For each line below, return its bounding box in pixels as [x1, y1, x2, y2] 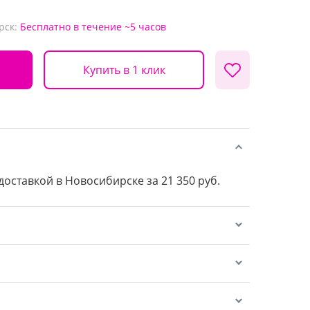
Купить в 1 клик [82, 62, 165, 77]
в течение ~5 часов [73, 20, 166, 33]
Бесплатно [20, 20, 71, 33]
